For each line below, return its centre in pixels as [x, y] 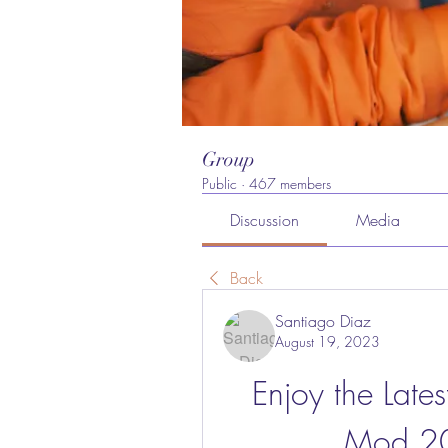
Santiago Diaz [323, 321]
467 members [290, 183]
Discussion [265, 220]
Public [219, 183]
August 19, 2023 [327, 341]
